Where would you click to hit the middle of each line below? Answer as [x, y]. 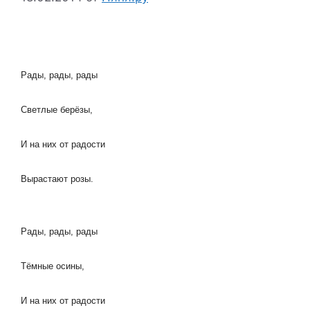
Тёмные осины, [53, 266]
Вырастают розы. [57, 179]
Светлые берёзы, [57, 110]
